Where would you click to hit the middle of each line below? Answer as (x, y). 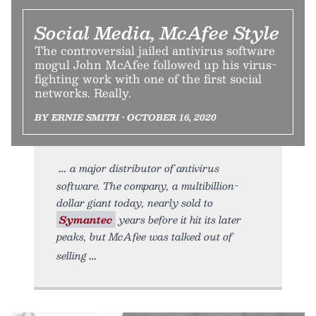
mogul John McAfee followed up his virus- (156, 65)
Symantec (86, 220)
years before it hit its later (178, 220)
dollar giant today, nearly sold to (135, 203)
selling (72, 256)
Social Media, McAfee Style (157, 33)
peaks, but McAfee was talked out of (144, 237)
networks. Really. (83, 93)
